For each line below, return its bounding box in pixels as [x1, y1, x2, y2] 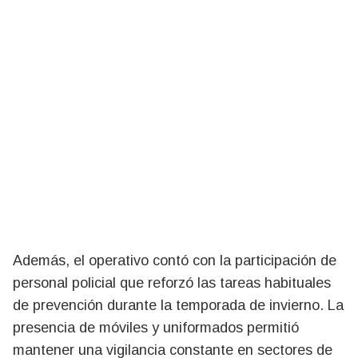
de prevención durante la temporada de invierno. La [13, 296, 344, 313]
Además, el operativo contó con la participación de [13, 252, 336, 268]
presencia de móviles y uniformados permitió [13, 319, 299, 336]
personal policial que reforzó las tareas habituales [13, 274, 331, 291]
